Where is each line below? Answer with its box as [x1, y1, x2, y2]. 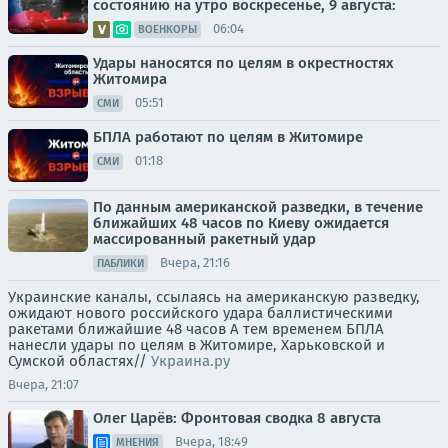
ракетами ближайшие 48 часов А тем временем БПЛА [8, 319, 384, 338]
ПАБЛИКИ [97, 256, 144, 270]
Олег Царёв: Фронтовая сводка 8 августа [93, 408, 381, 427]
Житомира [93, 69, 167, 88]
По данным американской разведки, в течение [93, 197, 423, 216]
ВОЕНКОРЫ [138, 22, 197, 36]
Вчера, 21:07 [8, 376, 79, 392]
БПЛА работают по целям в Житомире [93, 127, 363, 146]
